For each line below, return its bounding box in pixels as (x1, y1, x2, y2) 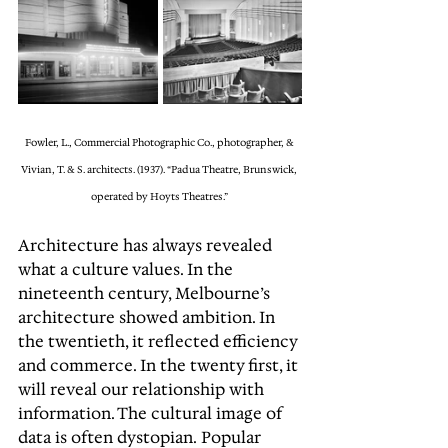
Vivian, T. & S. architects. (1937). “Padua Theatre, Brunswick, (21, 163, 299, 177)
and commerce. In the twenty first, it (18, 355, 302, 376)
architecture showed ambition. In (18, 307, 279, 328)
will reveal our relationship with (18, 379, 268, 400)
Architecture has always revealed (18, 235, 276, 256)
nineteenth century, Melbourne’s (18, 283, 274, 304)
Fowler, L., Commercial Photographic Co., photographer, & (24, 136, 296, 150)
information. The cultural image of (18, 403, 285, 424)
